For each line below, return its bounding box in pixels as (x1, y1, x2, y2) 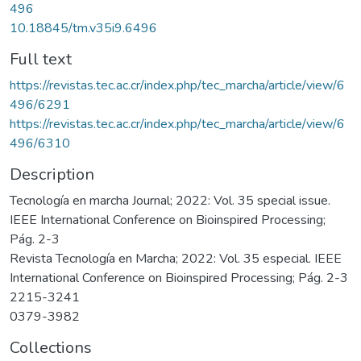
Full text (10, 48, 72, 70)
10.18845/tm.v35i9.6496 (10, 19, 157, 37)
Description (10, 163, 94, 185)
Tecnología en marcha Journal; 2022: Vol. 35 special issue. (10, 191, 330, 210)
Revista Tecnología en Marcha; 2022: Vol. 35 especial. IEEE (10, 249, 342, 268)
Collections (10, 336, 92, 359)
